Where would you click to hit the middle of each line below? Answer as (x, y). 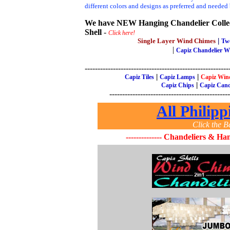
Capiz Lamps (177, 77)
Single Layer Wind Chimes (177, 41)
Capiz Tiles (139, 77)
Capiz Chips (178, 85)
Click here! (122, 33)
